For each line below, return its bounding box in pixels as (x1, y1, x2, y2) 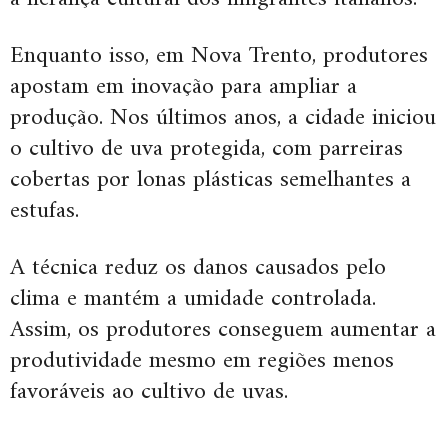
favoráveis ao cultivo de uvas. (10, 370, 288, 413)
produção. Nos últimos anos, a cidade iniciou (10, 96, 436, 139)
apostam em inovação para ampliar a (10, 65, 357, 108)
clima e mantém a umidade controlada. (10, 277, 376, 320)
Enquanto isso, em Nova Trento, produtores (10, 34, 428, 77)
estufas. (10, 189, 79, 232)
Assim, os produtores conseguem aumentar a (10, 308, 436, 351)
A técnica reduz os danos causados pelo (10, 246, 386, 289)
